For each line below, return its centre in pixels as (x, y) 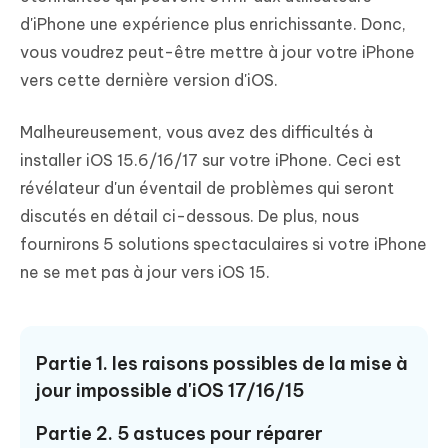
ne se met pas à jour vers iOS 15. (145, 272)
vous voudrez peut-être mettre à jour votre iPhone (217, 52)
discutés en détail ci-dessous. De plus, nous (189, 216)
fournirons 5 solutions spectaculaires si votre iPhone (223, 244)
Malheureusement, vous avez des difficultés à (196, 132)
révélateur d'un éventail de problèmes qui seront (207, 188)
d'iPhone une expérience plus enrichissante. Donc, (213, 24)
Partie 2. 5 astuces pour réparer (179, 434)
